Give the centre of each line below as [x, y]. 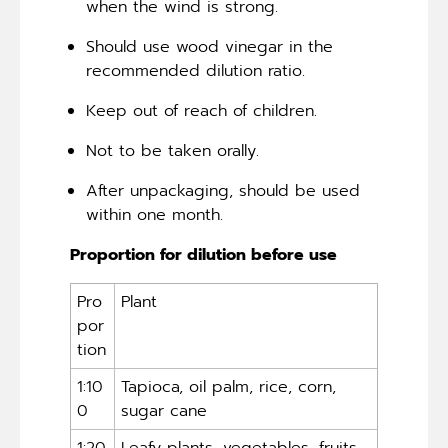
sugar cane [164, 410]
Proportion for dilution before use [206, 254]
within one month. [154, 214]
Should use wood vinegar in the [209, 46]
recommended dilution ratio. [195, 70]
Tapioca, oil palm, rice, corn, [229, 386]
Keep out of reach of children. [201, 110]
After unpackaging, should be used [223, 190]
